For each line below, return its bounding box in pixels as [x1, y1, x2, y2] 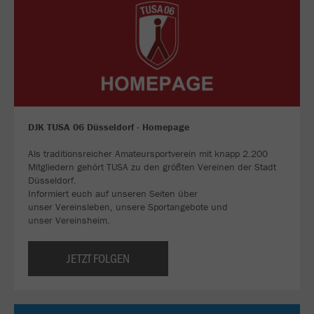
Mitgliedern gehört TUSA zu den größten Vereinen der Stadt [28, 161, 276, 174]
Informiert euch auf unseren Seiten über [28, 187, 198, 200]
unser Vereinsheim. [28, 214, 110, 227]
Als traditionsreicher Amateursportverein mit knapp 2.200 [28, 147, 268, 161]
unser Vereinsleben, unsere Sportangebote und [28, 200, 228, 214]
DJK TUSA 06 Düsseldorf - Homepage [28, 121, 189, 134]
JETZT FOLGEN [67, 250, 130, 267]
